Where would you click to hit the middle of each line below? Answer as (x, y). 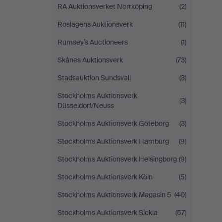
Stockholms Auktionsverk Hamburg (113, 141)
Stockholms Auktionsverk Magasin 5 (114, 195)
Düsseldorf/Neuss (86, 106)
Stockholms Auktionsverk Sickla (108, 213)
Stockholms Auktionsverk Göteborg (113, 123)
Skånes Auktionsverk (90, 60)
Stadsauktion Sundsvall (94, 78)
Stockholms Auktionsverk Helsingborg (117, 159)
